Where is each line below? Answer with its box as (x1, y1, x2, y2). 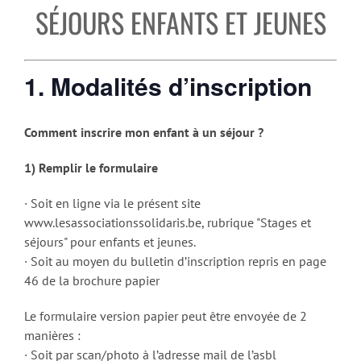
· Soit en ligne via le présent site (24, 194, 201, 211)
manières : (24, 326, 81, 343)
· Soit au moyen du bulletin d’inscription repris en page (24, 252, 326, 269)
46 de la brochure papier (24, 272, 160, 288)
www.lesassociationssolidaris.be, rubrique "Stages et (24, 214, 311, 230)
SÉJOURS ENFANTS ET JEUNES (35, 2, 326, 44)
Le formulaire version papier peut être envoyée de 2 (24, 307, 307, 324)
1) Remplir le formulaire (24, 159, 158, 176)
